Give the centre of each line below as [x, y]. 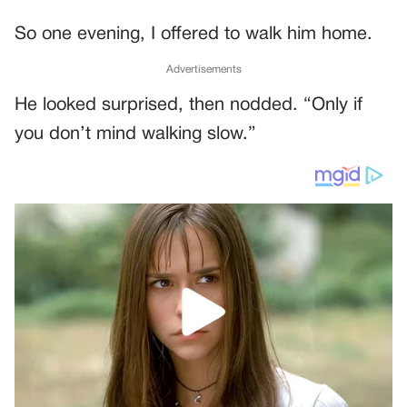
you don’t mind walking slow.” [135, 134]
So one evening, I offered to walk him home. [194, 35]
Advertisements [203, 69]
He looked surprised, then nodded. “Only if [189, 105]
